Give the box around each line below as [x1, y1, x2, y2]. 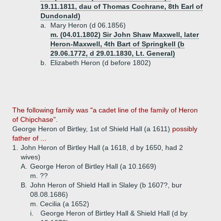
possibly [172, 125, 197, 133]
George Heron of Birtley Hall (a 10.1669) [30, 162, 156, 170]
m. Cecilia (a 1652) [30, 200, 89, 208]
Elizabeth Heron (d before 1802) [50, 59, 151, 67]
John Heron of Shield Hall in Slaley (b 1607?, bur [30, 181, 182, 189]
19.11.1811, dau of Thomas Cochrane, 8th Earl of [40, 2, 203, 10]
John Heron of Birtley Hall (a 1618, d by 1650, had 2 [21, 144, 183, 151]
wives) [21, 153, 40, 161]
